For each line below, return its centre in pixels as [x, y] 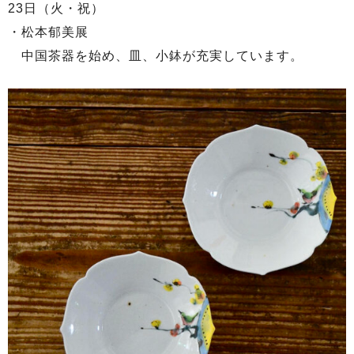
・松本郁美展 [55, 32]
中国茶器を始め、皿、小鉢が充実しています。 [156, 56]
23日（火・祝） [56, 9]
